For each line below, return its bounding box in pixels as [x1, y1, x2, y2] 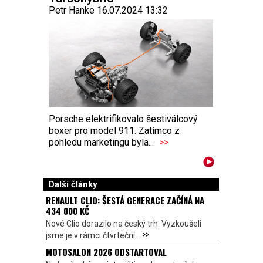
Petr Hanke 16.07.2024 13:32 [49, 4, 168, 16]
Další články [49, 179, 97, 190]
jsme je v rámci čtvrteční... [46, 231, 142, 241]
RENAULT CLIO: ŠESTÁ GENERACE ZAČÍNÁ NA [46, 194, 204, 207]
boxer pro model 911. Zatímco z [49, 125, 180, 137]
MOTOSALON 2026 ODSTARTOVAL [46, 245, 167, 259]
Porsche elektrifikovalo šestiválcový [49, 113, 198, 125]
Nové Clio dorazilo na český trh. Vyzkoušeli [46, 219, 201, 229]
